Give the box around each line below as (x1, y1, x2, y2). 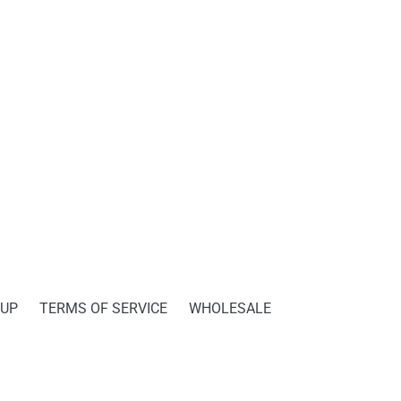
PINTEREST (28, 2, 83, 14)
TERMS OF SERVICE (39, 300, 167, 317)
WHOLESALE (189, 300, 271, 317)
